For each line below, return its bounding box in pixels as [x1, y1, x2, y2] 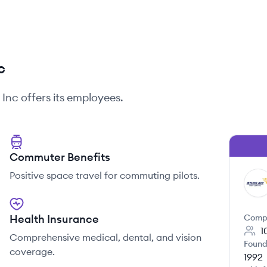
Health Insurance [10, 212, 99, 226]
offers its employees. [18, 91, 123, 104]
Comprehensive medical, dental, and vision [10, 231, 201, 243]
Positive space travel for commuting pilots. [10, 169, 200, 181]
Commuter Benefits [10, 150, 110, 164]
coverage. [10, 246, 55, 257]
